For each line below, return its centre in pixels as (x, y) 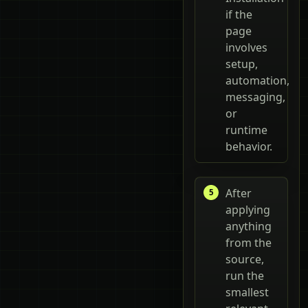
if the (239, 14)
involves (246, 47)
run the (245, 275)
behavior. (249, 146)
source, (245, 259)
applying (248, 209)
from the (249, 242)
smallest (247, 292)
